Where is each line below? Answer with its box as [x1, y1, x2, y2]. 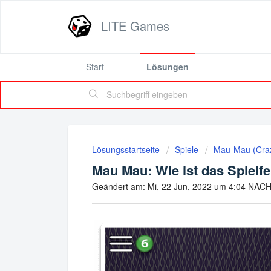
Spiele [175, 143, 198, 155]
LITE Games [101, 17, 169, 34]
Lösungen [146, 60, 189, 73]
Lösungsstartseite [92, 143, 162, 155]
